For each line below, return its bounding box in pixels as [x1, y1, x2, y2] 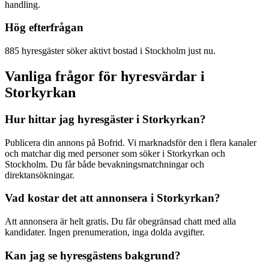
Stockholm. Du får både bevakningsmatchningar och [5, 159, 204, 169]
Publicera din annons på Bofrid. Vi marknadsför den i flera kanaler [5, 137, 256, 148]
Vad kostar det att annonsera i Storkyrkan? [5, 192, 220, 205]
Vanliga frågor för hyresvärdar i [5, 68, 205, 84]
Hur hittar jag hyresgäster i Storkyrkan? [5, 112, 206, 125]
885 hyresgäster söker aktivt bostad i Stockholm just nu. [5, 46, 216, 56]
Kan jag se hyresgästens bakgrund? [5, 249, 181, 262]
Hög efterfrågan [5, 21, 83, 34]
